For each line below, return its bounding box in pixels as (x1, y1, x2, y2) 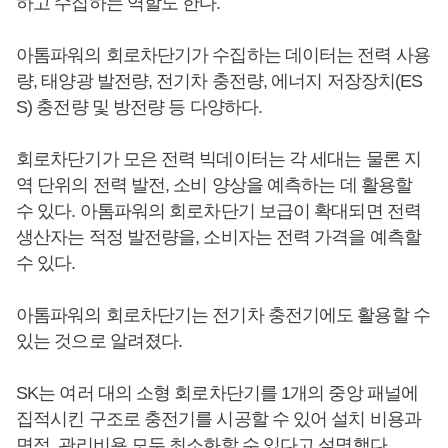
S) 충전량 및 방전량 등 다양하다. (16, 96, 263, 117)
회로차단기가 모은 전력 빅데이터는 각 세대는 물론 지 (16, 148, 421, 169)
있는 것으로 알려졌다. (16, 330, 183, 351)
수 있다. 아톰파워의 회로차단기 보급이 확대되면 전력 (16, 200, 421, 221)
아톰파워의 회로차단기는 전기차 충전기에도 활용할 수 (16, 304, 430, 325)
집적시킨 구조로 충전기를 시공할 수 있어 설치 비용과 (16, 408, 421, 429)
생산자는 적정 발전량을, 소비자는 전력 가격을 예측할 (16, 226, 421, 247)
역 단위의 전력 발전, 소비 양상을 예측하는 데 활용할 (16, 174, 413, 195)
